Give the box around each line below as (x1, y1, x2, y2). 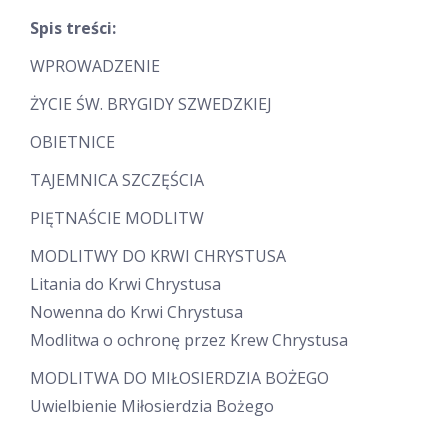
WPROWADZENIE (30, 55, 160, 78)
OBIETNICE (30, 131, 115, 154)
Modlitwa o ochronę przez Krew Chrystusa (30, 329, 348, 352)
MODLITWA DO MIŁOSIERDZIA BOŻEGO (30, 367, 329, 390)
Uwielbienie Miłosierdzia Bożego (30, 395, 274, 418)
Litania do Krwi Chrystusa (30, 273, 221, 296)
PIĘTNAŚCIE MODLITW (30, 207, 204, 230)
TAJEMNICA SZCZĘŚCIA (30, 169, 204, 192)
